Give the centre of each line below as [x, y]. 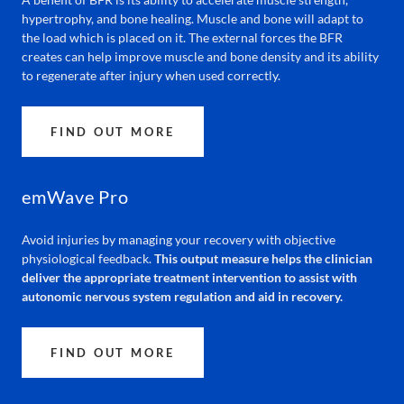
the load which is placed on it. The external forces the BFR [182, 37]
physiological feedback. [88, 258]
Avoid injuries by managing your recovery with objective [179, 239]
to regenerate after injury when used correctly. [151, 75]
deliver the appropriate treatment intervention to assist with [189, 277]
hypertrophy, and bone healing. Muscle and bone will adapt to [193, 18]
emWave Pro [75, 197]
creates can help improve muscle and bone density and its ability [200, 56]
